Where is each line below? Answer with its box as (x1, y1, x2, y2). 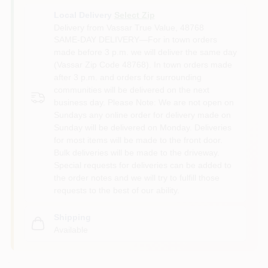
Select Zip (114, 10, 155, 20)
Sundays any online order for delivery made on (53, 109, 231, 120)
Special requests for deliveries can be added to (53, 160, 232, 170)
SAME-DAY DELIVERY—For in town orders (53, 34, 217, 44)
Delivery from (53, 22, 106, 32)
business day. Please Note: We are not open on (53, 97, 234, 107)
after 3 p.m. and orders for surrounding (53, 72, 202, 82)
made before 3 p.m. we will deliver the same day (53, 47, 237, 57)
